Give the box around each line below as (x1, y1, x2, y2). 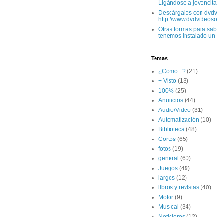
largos (158, 174, 175, 181)
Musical (158, 203, 179, 210)
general (158, 155, 179, 162)
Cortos (158, 136, 176, 142)
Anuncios (158, 97, 183, 104)
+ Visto (158, 77, 176, 84)
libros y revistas (158, 184, 199, 191)
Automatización (158, 116, 199, 123)
